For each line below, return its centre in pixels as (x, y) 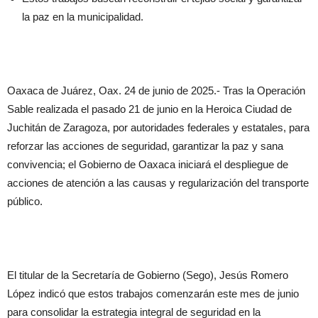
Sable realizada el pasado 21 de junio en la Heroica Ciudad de (149, 109)
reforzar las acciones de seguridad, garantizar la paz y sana (145, 146)
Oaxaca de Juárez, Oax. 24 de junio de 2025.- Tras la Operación (156, 91)
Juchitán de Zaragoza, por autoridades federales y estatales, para (158, 127)
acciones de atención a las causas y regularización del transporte (158, 183)
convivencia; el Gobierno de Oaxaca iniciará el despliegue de (148, 164)
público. (25, 201)
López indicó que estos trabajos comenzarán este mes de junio (153, 294)
